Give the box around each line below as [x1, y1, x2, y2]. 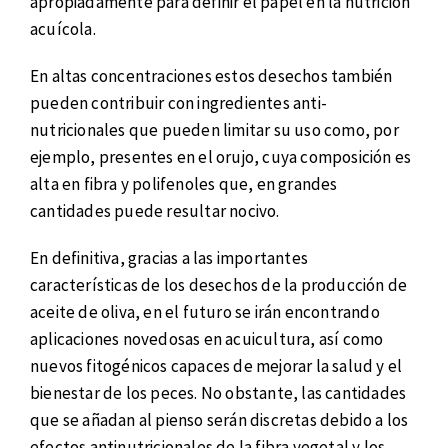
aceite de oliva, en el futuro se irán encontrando [30, 300, 380, 323]
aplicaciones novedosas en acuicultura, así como [30, 327, 384, 350]
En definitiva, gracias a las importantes [30, 246, 308, 269]
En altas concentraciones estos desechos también [30, 64, 393, 87]
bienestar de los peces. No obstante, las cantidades [30, 381, 407, 404]
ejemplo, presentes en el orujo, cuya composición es [30, 145, 412, 168]
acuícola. [30, 18, 96, 41]
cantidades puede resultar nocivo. [30, 199, 280, 222]
